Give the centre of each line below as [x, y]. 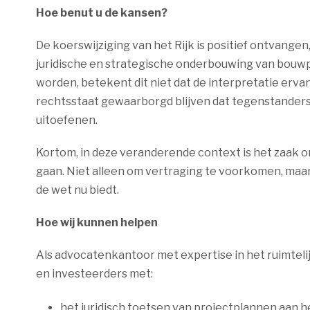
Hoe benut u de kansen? [102, 13]
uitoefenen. [67, 120]
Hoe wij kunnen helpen [97, 222]
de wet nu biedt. [77, 190]
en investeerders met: [94, 274]
